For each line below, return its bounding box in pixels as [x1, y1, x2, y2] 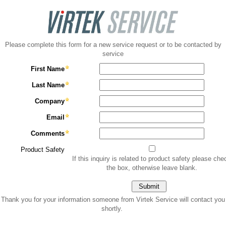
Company [34, 97, 65, 105]
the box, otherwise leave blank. [106, 163, 197, 172]
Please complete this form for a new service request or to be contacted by [5, 40, 221, 48]
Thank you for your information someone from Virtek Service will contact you [1, 195, 225, 203]
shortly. [101, 204, 125, 212]
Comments [30, 129, 65, 137]
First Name [30, 65, 65, 73]
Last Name [31, 81, 65, 89]
